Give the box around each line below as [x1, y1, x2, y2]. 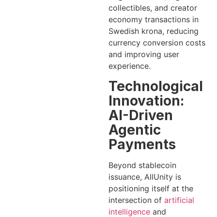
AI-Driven [108, 107, 173, 124]
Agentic [108, 121, 161, 138]
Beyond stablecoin [108, 160, 176, 170]
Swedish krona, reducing [108, 26, 199, 36]
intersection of [108, 195, 164, 205]
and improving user [108, 49, 179, 60]
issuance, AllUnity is [108, 171, 181, 182]
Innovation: [108, 92, 184, 109]
